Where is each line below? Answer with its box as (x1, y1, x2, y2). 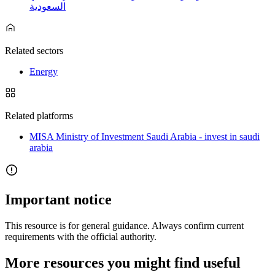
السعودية (29, 1, 66, 12)
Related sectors (5, 45, 63, 56)
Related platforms (5, 110, 73, 122)
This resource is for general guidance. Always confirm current (5, 220, 244, 231)
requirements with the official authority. (5, 231, 157, 242)
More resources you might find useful (5, 254, 241, 271)
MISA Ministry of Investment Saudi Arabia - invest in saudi (29, 131, 260, 142)
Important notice (5, 192, 112, 208)
